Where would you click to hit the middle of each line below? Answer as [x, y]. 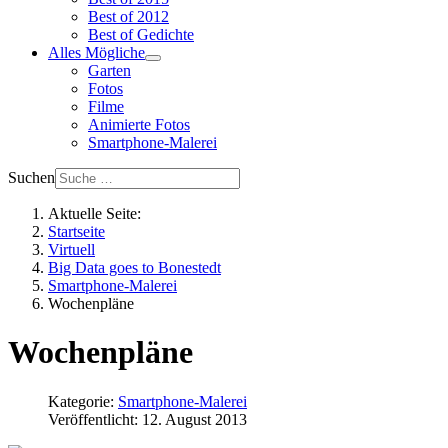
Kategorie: [83, 401]
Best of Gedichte [141, 34]
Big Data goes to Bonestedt [134, 267]
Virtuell [71, 249]
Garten [109, 70]
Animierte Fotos [139, 124]
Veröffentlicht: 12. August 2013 [147, 419]
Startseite [76, 231]
